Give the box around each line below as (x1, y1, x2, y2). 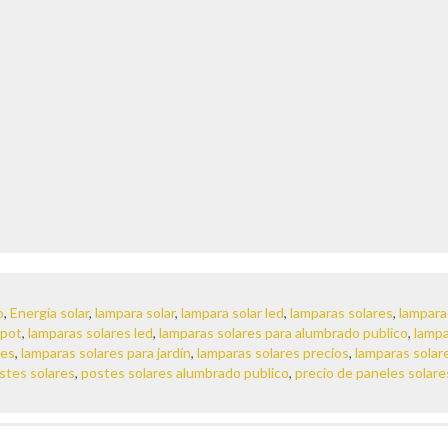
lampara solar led (181, 304, 284, 322)
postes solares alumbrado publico (81, 364, 289, 382)
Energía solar (10, 304, 89, 322)
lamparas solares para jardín (21, 344, 191, 362)
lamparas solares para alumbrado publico (159, 324, 408, 342)
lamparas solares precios (197, 344, 349, 362)
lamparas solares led (28, 324, 153, 342)
